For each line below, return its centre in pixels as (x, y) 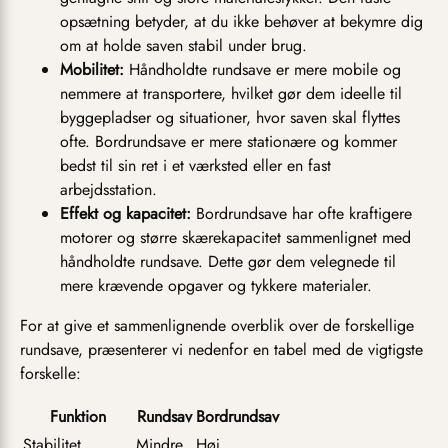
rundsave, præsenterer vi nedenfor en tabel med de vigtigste (221, 350)
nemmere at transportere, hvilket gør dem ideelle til (231, 94)
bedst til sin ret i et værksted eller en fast (195, 166)
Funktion (77, 417)
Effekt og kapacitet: (125, 214)
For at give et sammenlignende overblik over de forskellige (217, 326)
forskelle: (50, 374)
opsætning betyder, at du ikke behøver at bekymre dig (241, 22)
